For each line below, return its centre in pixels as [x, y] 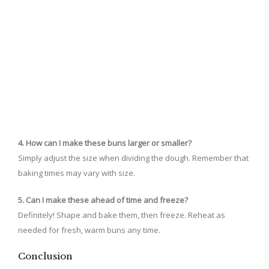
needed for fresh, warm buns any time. [89, 230]
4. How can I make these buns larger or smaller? [105, 143]
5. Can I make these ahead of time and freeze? [103, 200]
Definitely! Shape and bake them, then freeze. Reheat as [122, 215]
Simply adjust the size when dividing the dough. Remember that [133, 158]
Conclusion [45, 256]
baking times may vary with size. [77, 173]
